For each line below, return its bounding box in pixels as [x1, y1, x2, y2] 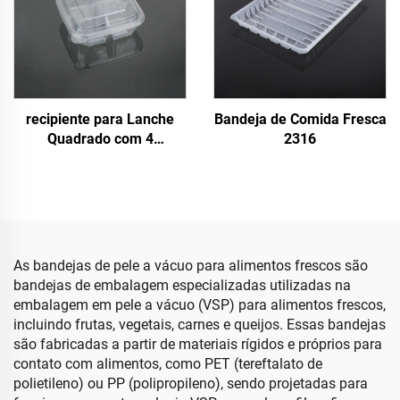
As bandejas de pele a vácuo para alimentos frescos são [13, 257, 368, 274]
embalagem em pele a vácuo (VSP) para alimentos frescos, [13, 296, 386, 313]
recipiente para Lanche [26, 111, 174, 128]
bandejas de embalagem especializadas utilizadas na [13, 277, 351, 294]
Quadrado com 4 [46, 130, 154, 147]
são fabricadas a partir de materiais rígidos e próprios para [13, 336, 382, 353]
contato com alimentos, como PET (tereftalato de [13, 355, 322, 372]
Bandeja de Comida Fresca [213, 111, 387, 128]
